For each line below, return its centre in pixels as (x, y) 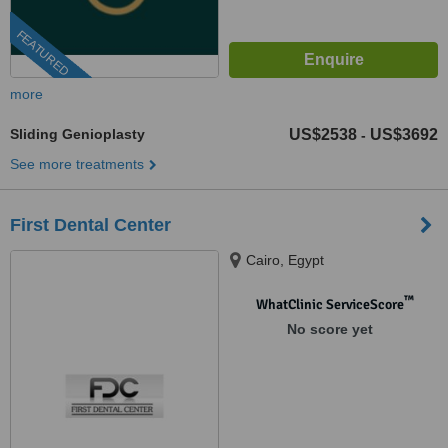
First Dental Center (90, 225)
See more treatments (77, 164)
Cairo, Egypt (285, 260)
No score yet (329, 329)
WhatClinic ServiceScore (329, 304)
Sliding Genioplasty (77, 134)
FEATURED (42, 53)
